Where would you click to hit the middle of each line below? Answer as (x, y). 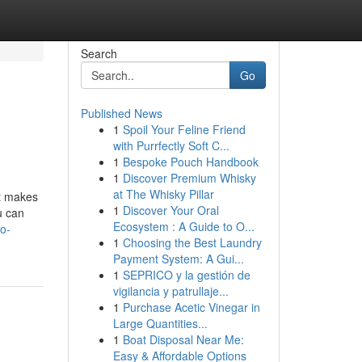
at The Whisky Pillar (163, 194)
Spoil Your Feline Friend (184, 129)
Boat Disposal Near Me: (183, 339)
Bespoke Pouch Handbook (190, 162)
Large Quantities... (160, 323)
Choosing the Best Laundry (192, 242)
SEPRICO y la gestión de (186, 275)
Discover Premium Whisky (189, 178)
